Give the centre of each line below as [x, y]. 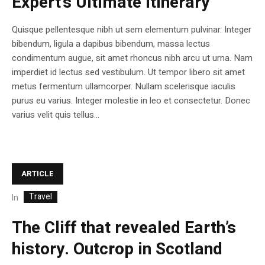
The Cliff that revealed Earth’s [124, 228]
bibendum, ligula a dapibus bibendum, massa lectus [111, 44]
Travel [41, 196]
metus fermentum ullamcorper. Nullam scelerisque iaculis [124, 87]
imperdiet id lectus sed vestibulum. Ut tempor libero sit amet [128, 72]
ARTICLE [38, 174]
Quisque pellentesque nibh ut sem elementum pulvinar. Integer [132, 30]
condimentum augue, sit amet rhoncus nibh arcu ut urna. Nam [132, 58]
